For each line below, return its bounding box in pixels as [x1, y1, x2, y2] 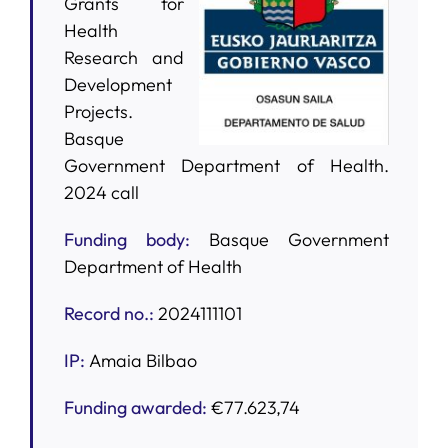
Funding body [63, 227, 185, 251]
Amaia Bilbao [88, 348, 197, 372]
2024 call [63, 180, 139, 204]
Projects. [63, 99, 133, 123]
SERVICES [19, 40, 82, 57]
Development [63, 72, 172, 96]
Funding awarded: [63, 395, 207, 419]
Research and [63, 45, 185, 69]
